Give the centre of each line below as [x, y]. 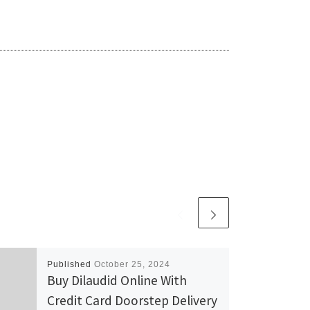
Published [70, 264]
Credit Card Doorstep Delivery [132, 300]
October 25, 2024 [132, 264]
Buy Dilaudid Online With [117, 280]
